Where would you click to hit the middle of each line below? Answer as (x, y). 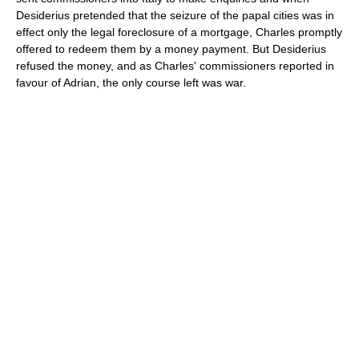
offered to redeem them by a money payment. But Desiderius (171, 48)
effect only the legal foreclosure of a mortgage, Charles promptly (179, 32)
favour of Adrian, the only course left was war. (131, 82)
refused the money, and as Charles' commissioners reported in (175, 65)
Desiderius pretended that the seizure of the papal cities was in (175, 15)
